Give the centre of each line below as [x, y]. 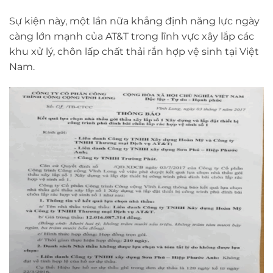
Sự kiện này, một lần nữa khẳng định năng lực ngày [134, 21]
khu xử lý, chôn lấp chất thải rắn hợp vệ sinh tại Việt [134, 51]
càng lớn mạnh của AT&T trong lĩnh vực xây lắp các [132, 36]
